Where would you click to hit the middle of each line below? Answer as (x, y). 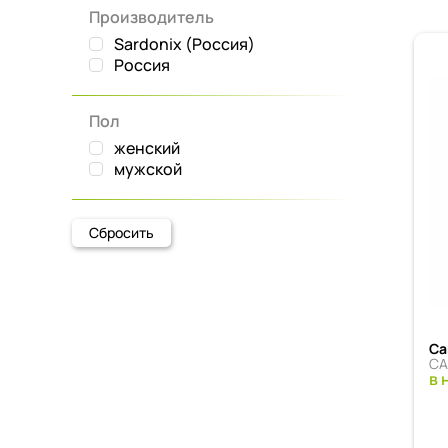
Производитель (151, 17)
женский (147, 148)
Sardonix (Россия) (184, 44)
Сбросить (121, 233)
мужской (148, 169)
